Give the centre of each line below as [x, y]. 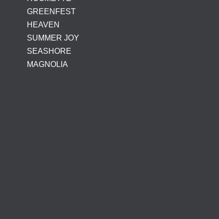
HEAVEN [43, 25]
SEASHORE [49, 51]
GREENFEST [51, 12]
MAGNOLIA [47, 65]
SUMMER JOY [53, 38]
